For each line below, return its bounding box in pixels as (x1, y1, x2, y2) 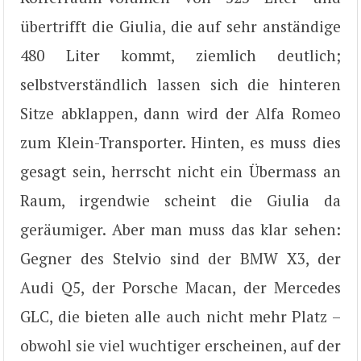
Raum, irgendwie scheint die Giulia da (20, 189, 341, 210)
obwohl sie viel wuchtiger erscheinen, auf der (20, 334, 341, 355)
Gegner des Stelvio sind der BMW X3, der (20, 247, 341, 268)
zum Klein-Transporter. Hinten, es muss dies (20, 131, 341, 152)
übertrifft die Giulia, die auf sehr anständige (20, 15, 341, 36)
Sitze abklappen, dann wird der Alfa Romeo (20, 102, 341, 123)
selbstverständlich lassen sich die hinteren (20, 73, 341, 94)
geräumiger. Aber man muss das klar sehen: (20, 218, 341, 239)
